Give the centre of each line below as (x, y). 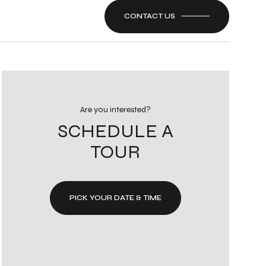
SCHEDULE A (115, 131)
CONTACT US (150, 16)
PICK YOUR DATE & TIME (115, 198)
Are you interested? (115, 110)
